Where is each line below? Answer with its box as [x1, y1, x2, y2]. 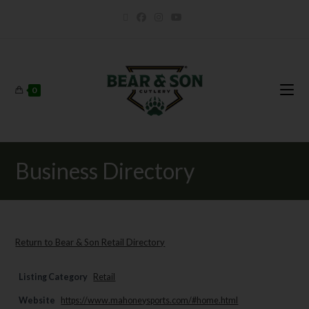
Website [19, 295, 56, 306]
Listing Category [19, 272, 88, 282]
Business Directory [15, 157, 195, 184]
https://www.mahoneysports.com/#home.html [61, 295, 239, 306]
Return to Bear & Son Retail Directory [15, 237, 166, 248]
